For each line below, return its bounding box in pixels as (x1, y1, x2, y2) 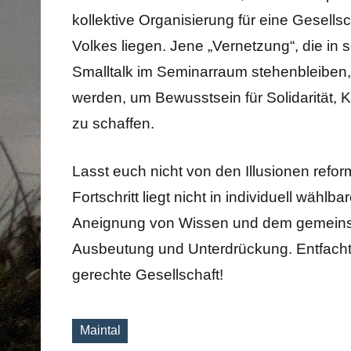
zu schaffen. (72, 114, 154, 132)
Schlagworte (72, 335, 142, 349)
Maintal (79, 324, 121, 338)
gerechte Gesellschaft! (72, 266, 223, 283)
